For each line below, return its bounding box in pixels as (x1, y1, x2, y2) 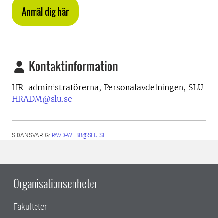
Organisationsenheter (13, 174, 97, 192)
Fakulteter (13, 201, 47, 212)
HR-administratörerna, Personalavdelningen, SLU (12, 82, 203, 92)
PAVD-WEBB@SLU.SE (52, 132, 106, 139)
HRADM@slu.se (12, 94, 72, 104)
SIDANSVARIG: (12, 132, 52, 139)
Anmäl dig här (22, 5, 69, 18)
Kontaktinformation (26, 57, 118, 74)
